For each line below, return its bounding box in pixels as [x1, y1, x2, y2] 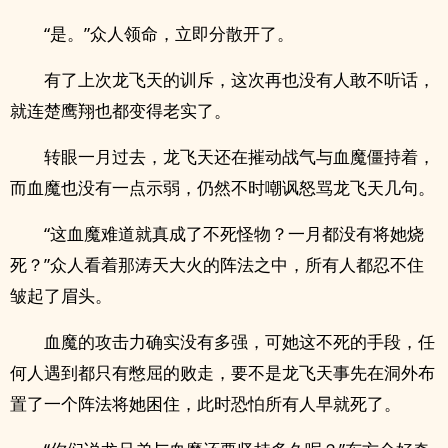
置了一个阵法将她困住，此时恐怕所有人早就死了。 [10, 392, 401, 415]
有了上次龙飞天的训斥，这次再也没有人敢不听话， [44, 68, 435, 91]
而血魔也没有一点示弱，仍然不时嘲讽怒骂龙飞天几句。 [10, 176, 435, 199]
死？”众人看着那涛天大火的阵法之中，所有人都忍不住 [10, 253, 424, 276]
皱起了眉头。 [10, 284, 112, 307]
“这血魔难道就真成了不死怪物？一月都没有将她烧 [44, 222, 424, 245]
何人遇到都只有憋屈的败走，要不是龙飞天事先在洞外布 [10, 361, 435, 384]
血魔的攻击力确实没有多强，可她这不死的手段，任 [44, 330, 435, 353]
